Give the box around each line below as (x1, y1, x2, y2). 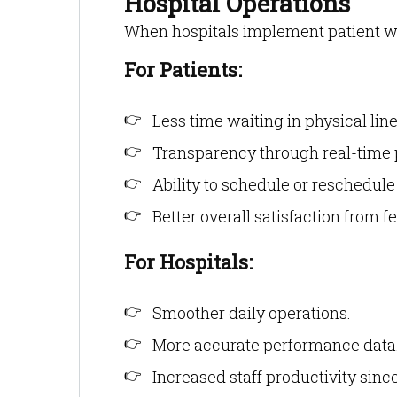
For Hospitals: (124, 249, 253, 275)
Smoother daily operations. (152, 302, 351, 323)
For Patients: (124, 57, 242, 82)
